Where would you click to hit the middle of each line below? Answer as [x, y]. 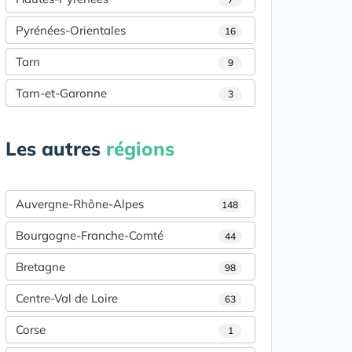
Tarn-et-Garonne [61, 93]
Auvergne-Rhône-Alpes [80, 204]
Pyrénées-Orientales [71, 31]
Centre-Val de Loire [67, 299]
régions [140, 149]
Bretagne [40, 267]
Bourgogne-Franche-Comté [90, 236]
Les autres [56, 149]
